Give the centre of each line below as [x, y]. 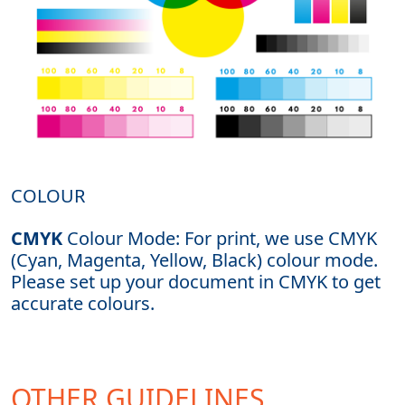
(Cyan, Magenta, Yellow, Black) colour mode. [194, 260]
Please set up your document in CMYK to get [196, 282]
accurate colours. [83, 304]
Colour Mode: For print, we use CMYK [220, 239]
